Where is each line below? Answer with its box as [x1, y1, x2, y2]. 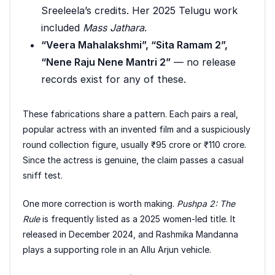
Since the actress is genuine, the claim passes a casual [23, 154, 244, 165]
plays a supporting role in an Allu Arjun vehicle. [23, 244, 211, 255]
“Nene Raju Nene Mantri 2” [41, 55, 171, 68]
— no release [171, 55, 236, 68]
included [41, 21, 83, 34]
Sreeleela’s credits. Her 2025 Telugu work [41, 4, 238, 17]
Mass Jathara [83, 21, 144, 34]
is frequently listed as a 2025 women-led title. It [40, 213, 236, 224]
